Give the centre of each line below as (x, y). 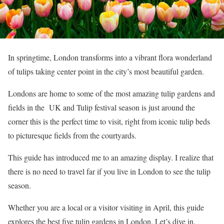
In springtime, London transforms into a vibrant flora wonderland (110, 57)
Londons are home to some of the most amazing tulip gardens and (111, 93)
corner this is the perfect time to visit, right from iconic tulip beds (109, 121)
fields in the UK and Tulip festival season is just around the (101, 107)
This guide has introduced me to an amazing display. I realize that (111, 157)
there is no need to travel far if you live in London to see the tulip (109, 171)
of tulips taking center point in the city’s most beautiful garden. (106, 71)
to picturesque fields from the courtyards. (72, 135)
